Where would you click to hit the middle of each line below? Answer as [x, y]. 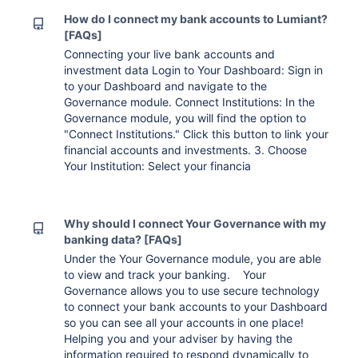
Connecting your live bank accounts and [170, 54]
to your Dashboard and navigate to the [166, 86]
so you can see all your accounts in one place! [184, 322]
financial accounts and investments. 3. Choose [186, 150]
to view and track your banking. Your [165, 274]
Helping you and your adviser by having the [179, 338]
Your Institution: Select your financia [158, 166]
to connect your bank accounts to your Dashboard [196, 306]
